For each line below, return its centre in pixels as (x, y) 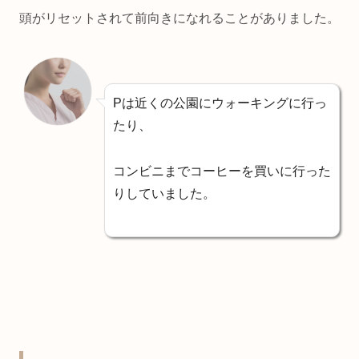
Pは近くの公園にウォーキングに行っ (220, 103)
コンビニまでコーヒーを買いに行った (222, 171)
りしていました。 (164, 193)
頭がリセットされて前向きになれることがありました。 (179, 18)
